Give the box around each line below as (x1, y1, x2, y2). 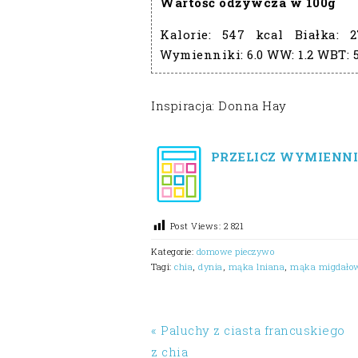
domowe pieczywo (196, 245, 274, 257)
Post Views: (169, 219, 221, 232)
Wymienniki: (160, 46, 247, 62)
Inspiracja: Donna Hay (151, 97, 287, 113)
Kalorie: (160, 26, 222, 42)
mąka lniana (228, 260, 284, 272)
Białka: (283, 26, 350, 42)
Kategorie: (151, 245, 197, 257)
